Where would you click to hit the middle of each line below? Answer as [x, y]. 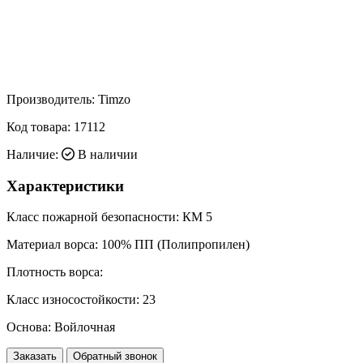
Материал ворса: [52, 245]
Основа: [29, 327]
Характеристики [65, 186]
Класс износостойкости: [73, 300]
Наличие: [32, 154]
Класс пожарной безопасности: [93, 217]
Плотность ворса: [55, 272]
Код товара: [40, 126]
